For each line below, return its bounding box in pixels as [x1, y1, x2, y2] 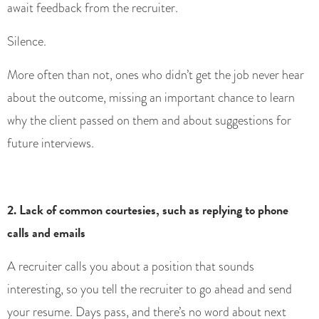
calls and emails [7, 223, 85, 243]
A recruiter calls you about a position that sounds [7, 257, 254, 276]
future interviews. [7, 134, 94, 153]
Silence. [7, 32, 46, 51]
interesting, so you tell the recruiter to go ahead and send [7, 280, 292, 299]
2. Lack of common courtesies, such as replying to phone [7, 200, 288, 220]
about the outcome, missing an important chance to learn [7, 88, 295, 108]
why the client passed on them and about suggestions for [7, 111, 291, 130]
